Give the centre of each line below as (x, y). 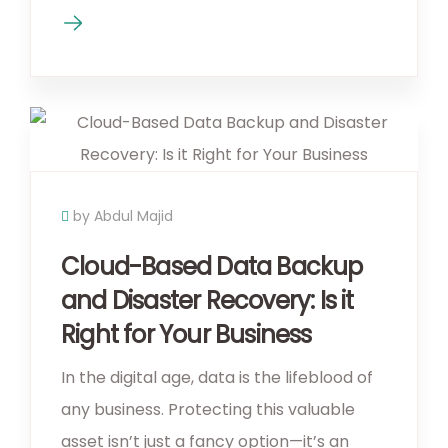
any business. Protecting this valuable (208, 409)
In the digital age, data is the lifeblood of (217, 377)
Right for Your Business (186, 334)
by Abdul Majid (123, 215)
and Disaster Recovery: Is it (207, 300)
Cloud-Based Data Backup (212, 266)
